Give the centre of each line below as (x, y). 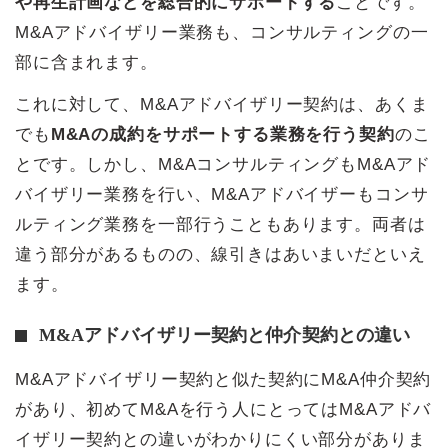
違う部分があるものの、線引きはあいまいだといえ (220, 254)
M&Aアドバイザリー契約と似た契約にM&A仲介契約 (223, 379)
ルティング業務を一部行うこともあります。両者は (220, 224)
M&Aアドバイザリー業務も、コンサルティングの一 (222, 32)
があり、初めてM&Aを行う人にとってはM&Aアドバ (223, 409)
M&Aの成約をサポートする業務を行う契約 (222, 134)
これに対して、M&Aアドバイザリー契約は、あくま (222, 104)
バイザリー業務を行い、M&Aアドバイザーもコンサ (222, 194)
